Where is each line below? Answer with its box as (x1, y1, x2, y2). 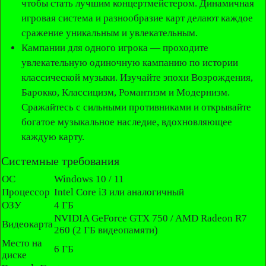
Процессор (2, 186, 50, 198)
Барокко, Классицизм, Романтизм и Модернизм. (21, 87, 230, 99)
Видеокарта (2, 218, 53, 230)
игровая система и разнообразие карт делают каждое (21, 12, 253, 24)
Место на (2, 237, 43, 249)
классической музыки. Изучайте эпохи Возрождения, (21, 72, 253, 84)
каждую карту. (21, 131, 84, 143)
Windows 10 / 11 (54, 173, 125, 185)
